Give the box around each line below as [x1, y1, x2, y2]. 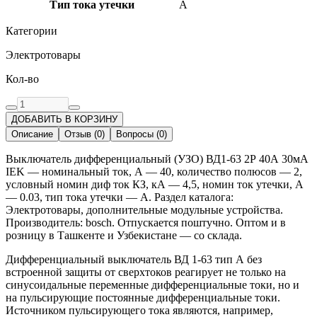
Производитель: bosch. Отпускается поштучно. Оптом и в [6, 216, 286, 229]
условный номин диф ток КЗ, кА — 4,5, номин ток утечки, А [6, 178, 304, 190]
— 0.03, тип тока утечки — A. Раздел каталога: [6, 190, 234, 203]
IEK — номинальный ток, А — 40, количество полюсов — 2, [6, 165, 302, 178]
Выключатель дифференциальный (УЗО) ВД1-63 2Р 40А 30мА [6, 152, 309, 165]
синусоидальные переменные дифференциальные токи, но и [6, 278, 299, 291]
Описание [11, 128, 53, 139]
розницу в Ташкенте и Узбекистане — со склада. [6, 229, 242, 241]
